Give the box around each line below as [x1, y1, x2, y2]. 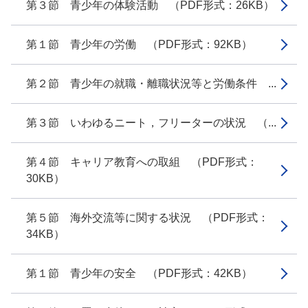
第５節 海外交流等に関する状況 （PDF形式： [26, 212, 269, 223]
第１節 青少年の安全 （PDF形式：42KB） [26, 267, 252, 279]
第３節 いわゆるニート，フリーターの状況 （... [26, 117, 276, 129]
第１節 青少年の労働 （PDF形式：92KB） [26, 38, 252, 50]
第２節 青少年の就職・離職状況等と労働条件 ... [26, 78, 276, 89]
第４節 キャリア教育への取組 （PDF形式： [26, 156, 258, 168]
